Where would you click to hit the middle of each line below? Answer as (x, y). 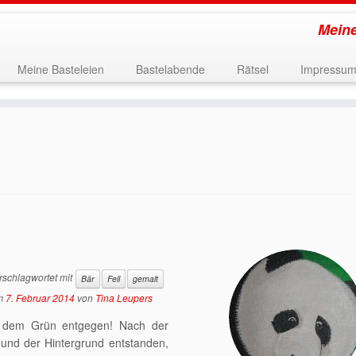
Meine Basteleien (60, 69)
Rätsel (252, 69)
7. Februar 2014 (40, 298)
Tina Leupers (124, 298)
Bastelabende (170, 69)
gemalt (145, 279)
